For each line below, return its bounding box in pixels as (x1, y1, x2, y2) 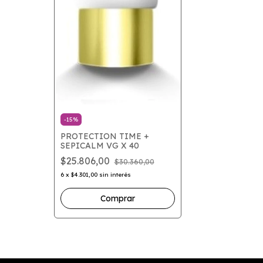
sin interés (99, 171, 131, 179)
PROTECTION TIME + (60, 131, 149, 142)
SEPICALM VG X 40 (60, 140, 139, 151)
